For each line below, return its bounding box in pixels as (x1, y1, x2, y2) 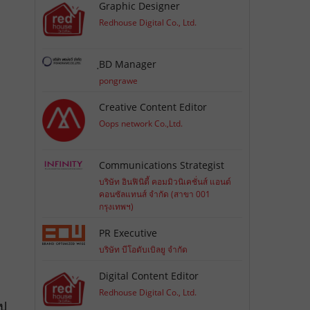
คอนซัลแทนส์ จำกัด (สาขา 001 (99, 188, 211, 201)
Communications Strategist (99, 158, 225, 172)
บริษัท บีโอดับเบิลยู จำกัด (99, 244, 188, 256)
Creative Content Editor (99, 100, 208, 113)
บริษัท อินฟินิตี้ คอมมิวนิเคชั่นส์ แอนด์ (99, 176, 232, 188)
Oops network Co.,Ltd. (99, 117, 183, 129)
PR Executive (99, 226, 158, 240)
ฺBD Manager (99, 57, 157, 71)
